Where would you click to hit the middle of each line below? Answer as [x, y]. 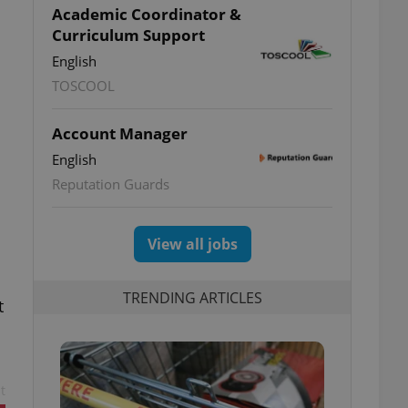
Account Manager [120, 133]
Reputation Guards [111, 184]
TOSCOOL [83, 86]
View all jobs [192, 244]
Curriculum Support [128, 35]
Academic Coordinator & [147, 14]
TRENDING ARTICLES [192, 297]
